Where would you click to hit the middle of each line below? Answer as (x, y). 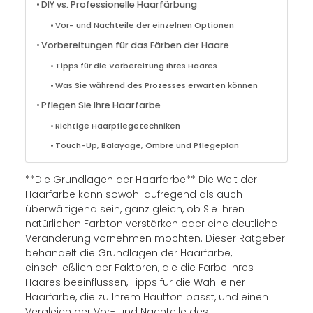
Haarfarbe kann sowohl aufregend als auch (133, 194)
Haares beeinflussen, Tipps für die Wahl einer (135, 282)
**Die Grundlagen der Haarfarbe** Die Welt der (141, 179)
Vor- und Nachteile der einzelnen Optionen (145, 25)
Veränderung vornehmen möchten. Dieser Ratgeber (155, 238)
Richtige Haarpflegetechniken (118, 125)
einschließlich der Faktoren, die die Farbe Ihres (139, 267)
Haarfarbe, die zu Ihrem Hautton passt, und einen (146, 297)
